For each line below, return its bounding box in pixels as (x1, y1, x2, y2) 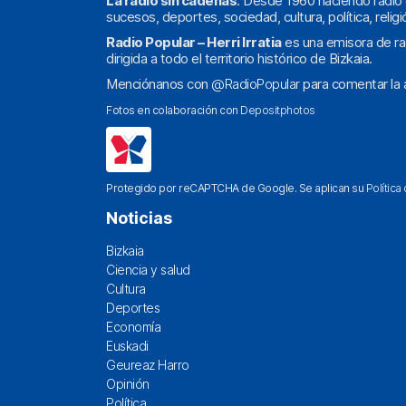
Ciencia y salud (106, 262, 190, 278)
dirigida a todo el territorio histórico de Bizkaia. (106, 50, 372, 68)
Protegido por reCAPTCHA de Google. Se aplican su (106, 181, 366, 196)
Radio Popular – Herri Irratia (106, 34, 282, 52)
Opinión (106, 376, 150, 392)
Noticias (106, 208, 172, 228)
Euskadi (106, 338, 149, 354)
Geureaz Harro (106, 357, 189, 373)
